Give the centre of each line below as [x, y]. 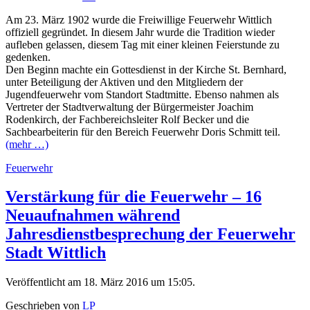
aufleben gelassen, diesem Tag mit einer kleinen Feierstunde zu [143, 44]
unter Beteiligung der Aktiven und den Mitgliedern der [124, 82]
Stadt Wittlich [56, 253]
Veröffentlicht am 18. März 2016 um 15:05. [100, 282]
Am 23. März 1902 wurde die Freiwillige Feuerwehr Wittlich [139, 19]
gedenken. [28, 57]
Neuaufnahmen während [93, 216]
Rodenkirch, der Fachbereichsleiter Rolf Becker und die [127, 119]
